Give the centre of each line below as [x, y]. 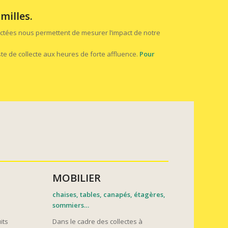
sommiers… [71, 205]
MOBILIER [77, 178]
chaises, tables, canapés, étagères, [109, 195]
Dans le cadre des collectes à [98, 222]
